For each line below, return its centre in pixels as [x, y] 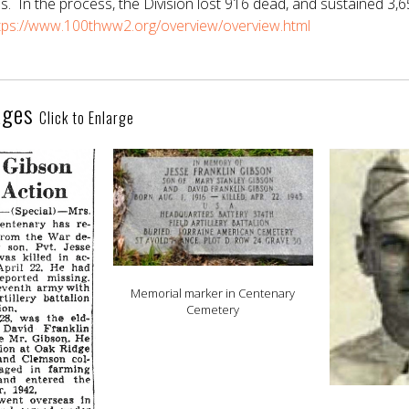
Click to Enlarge [87, 118]
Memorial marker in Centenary [213, 293]
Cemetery [213, 309]
